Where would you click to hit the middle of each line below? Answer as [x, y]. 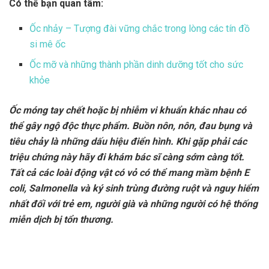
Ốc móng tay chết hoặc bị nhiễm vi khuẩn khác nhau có [128, 110]
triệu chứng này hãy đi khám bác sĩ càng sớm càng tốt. [127, 157]
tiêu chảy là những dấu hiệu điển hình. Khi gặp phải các [128, 141]
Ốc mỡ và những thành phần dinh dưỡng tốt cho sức [137, 64]
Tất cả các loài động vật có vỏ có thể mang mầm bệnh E [129, 172]
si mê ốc [48, 44]
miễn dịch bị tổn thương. [61, 219]
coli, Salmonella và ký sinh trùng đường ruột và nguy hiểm [134, 188]
